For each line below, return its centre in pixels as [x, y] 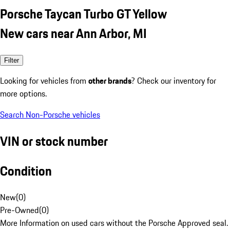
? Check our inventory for [174, 80]
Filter [12, 60]
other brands [110, 80]
